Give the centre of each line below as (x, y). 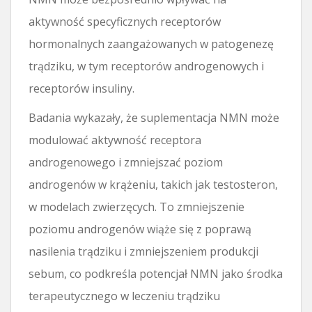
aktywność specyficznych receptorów (125, 21)
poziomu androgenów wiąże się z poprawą (140, 229)
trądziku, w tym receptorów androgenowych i (146, 66)
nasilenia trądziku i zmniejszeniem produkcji (143, 251)
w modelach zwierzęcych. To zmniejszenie (136, 206)
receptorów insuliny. (81, 88)
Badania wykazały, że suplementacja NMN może (154, 117)
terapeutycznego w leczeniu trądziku (124, 296)
